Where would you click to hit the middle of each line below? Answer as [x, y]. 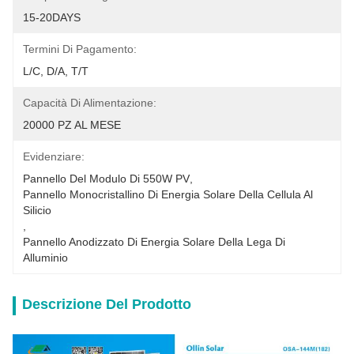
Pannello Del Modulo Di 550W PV [106, 179]
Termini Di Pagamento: [80, 49]
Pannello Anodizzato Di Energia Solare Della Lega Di [154, 242]
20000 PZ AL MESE [72, 125]
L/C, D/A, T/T [56, 71]
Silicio [37, 210]
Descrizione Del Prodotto [107, 304]
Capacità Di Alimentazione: [90, 103]
